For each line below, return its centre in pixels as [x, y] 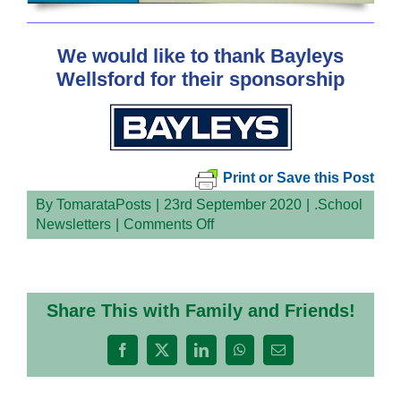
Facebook [149, 356]
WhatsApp [269, 356]
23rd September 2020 [233, 204]
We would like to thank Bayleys [200, 55]
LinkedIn [226, 356]
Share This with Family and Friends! [200, 310]
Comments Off [169, 224]
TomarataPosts [104, 204]
